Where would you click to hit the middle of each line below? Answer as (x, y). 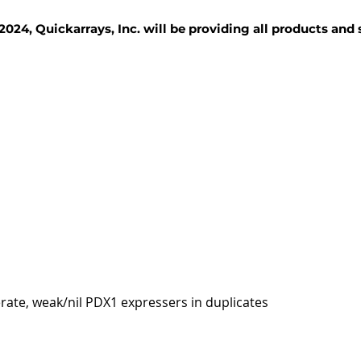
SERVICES (295, 94)
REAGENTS (188, 94)
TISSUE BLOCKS (57, 94)
